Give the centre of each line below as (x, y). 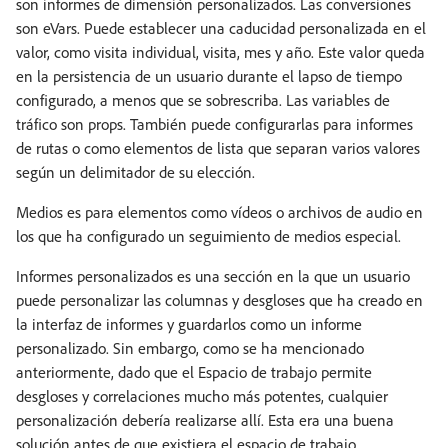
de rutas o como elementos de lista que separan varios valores (218, 148)
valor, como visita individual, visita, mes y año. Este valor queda (220, 52)
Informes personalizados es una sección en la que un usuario (213, 276)
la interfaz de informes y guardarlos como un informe (189, 324)
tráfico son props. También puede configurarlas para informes (214, 124)
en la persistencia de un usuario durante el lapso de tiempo (209, 76)
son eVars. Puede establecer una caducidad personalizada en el (221, 28)
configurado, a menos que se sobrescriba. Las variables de (203, 100)
